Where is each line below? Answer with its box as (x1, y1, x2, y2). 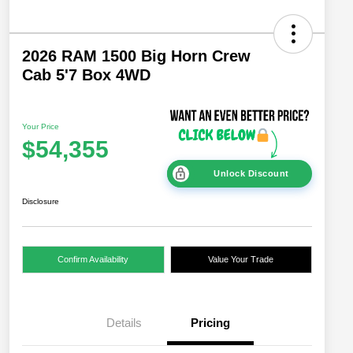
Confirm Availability (58, 255, 129, 265)
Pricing (191, 316, 230, 330)
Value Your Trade (208, 255, 274, 265)
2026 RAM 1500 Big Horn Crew (22, 46, 251, 65)
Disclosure (22, 197, 59, 206)
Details (106, 316, 142, 330)
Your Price (22, 122, 59, 132)
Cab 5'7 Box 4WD (22, 65, 150, 84)
